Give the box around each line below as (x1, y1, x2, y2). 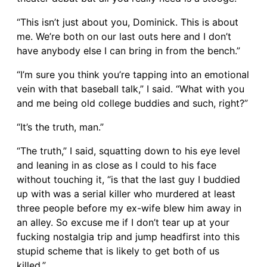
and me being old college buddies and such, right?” (17, 97, 248, 109)
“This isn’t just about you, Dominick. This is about (17, 15, 238, 28)
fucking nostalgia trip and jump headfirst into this (17, 230, 240, 243)
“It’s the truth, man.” (17, 120, 104, 133)
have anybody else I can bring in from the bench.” (17, 44, 240, 57)
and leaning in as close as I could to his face (17, 159, 216, 171)
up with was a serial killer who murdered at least (17, 187, 235, 200)
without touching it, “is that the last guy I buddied (17, 173, 240, 185)
